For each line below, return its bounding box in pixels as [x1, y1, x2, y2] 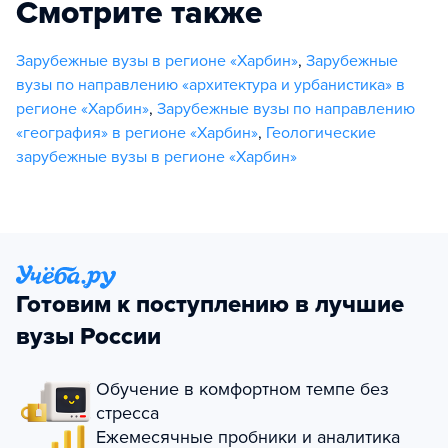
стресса [96, 402, 159, 424]
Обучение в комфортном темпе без [96, 378, 389, 400]
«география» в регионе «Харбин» [16, 122, 258, 143]
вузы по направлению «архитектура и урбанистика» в [16, 74, 405, 95]
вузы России [16, 322, 161, 351]
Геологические [266, 122, 376, 143]
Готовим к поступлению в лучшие [16, 290, 404, 319]
